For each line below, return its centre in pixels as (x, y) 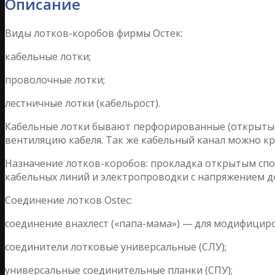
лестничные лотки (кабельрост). (83, 103)
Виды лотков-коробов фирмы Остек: (94, 33)
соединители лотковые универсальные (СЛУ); (116, 246)
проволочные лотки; (55, 79)
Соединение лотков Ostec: (68, 200)
